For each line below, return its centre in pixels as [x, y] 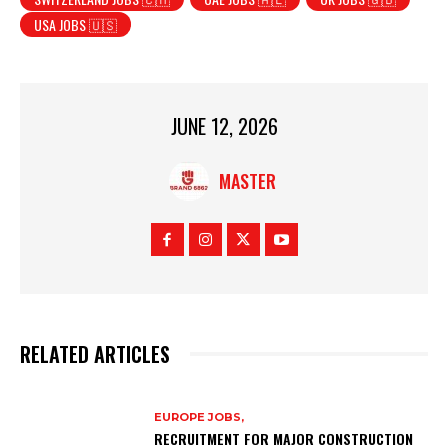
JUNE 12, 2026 [224, 125]
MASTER [247, 180]
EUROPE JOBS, [199, 417]
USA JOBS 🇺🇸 [75, 24]
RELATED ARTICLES [95, 353]
